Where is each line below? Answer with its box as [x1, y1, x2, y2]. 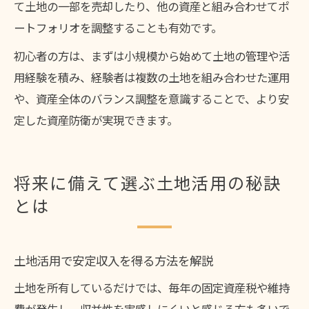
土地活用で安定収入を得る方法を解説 [14, 252, 213, 270]
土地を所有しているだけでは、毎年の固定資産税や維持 [14, 279, 290, 296]
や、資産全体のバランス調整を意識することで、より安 [14, 90, 289, 107]
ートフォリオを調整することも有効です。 [14, 19, 222, 36]
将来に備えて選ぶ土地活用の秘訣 [14, 171, 282, 196]
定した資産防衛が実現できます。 [14, 111, 178, 128]
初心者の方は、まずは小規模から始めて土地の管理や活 [14, 47, 290, 64]
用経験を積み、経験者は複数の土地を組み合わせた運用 [14, 68, 290, 86]
